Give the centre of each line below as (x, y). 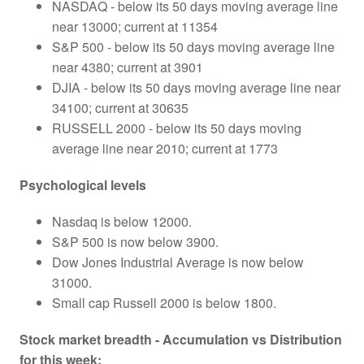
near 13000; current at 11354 (135, 26)
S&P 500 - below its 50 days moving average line (193, 46)
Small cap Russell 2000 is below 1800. (164, 302)
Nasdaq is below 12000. (122, 221)
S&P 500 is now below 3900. (135, 241)
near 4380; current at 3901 (128, 67)
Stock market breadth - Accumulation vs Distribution (181, 339)
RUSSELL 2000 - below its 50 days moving (177, 128)
